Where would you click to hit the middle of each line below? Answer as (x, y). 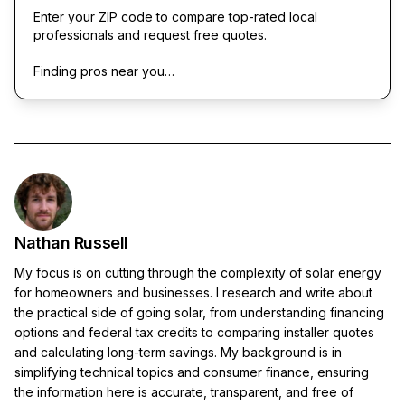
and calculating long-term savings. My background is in (178, 352)
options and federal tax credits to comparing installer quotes (194, 332)
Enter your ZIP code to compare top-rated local (175, 16)
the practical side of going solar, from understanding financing (199, 312)
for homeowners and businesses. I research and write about (193, 292)
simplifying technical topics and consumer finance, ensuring (192, 372)
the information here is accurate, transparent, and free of (184, 391)
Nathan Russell (71, 242)
